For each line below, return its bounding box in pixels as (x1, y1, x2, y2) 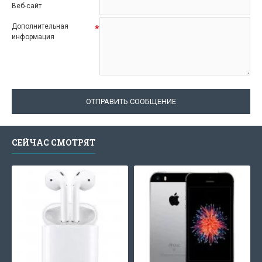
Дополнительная (12, 22, 68, 30)
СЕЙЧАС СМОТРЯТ (12, 137, 95, 148)
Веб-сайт (12, 1, 42, 10)
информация (12, 32, 54, 41)
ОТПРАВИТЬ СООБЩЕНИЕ (86, 96, 176, 106)
